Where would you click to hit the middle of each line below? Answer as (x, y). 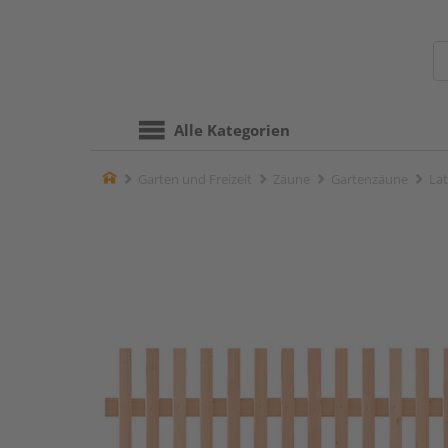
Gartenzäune (369, 179)
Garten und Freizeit (195, 179)
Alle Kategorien (232, 130)
